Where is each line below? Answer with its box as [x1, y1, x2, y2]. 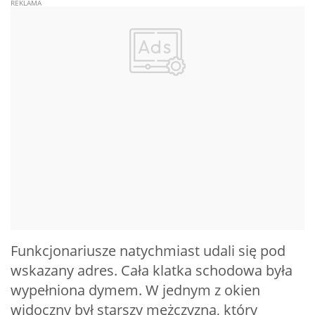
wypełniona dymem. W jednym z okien [11, 281, 260, 300]
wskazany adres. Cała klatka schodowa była [11, 261, 292, 281]
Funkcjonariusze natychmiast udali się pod [11, 241, 285, 261]
